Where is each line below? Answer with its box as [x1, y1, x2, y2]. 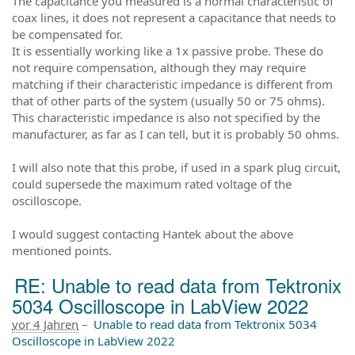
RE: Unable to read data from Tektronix [14, 270, 342, 299]
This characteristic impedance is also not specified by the [12, 109, 320, 125]
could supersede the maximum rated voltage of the [12, 175, 292, 192]
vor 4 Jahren [12, 315, 78, 332]
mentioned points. [12, 242, 112, 258]
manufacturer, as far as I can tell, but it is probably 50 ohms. [12, 125, 339, 142]
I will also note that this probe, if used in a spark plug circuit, [12, 158, 341, 175]
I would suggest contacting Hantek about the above [12, 225, 293, 242]
